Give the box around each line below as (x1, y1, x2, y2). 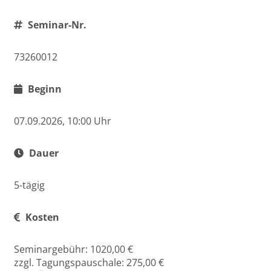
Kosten (23, 211, 59, 224)
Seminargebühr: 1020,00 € (14, 243, 133, 256)
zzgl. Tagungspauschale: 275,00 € (14, 256, 164, 269)
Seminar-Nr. (25, 18, 87, 31)
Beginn (25, 82, 62, 96)
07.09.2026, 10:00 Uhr (14, 114, 111, 128)
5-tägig (14, 178, 45, 192)
